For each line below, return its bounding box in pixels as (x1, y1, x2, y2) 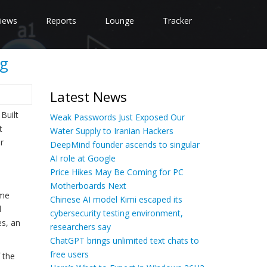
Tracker (163, 15, 192, 26)
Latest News (49, 88, 127, 106)
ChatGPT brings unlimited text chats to (49, 235, 199, 246)
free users (49, 249, 89, 260)
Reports (46, 15, 76, 26)
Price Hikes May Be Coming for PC (49, 166, 184, 178)
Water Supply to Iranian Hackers (49, 125, 173, 136)
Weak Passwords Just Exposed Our (49, 111, 185, 123)
